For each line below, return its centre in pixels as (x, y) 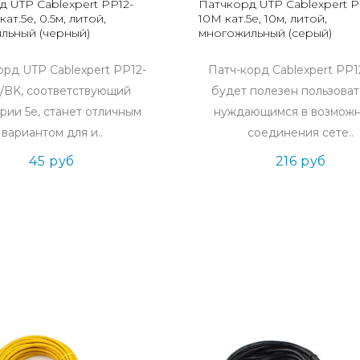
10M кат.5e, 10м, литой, (262, 18)
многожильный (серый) (265, 33)
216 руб (301, 161)
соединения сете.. (301, 133)
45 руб (52, 161)
